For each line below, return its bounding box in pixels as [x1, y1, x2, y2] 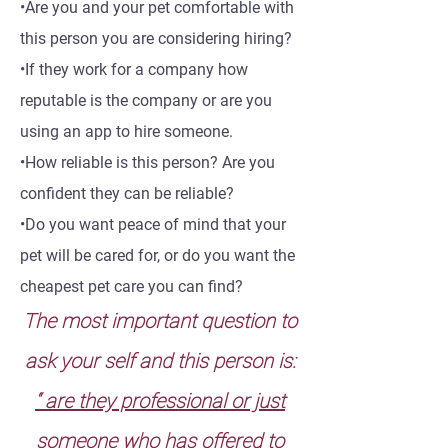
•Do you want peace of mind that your [20, 215, 286, 234]
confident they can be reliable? [20, 184, 234, 203]
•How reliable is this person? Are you [20, 153, 275, 172]
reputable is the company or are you [20, 91, 272, 110]
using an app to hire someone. [20, 122, 233, 141]
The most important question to [23, 309, 297, 333]
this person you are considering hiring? [20, 29, 292, 48]
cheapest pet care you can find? [20, 277, 243, 296]
